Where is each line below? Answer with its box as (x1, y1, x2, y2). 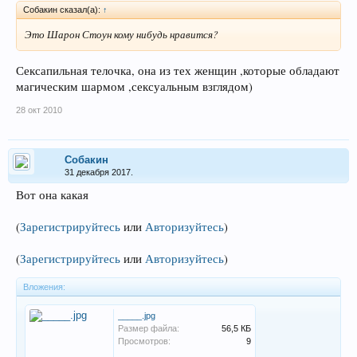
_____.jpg (118, 310, 155, 320)
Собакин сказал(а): (23, 5, 103, 15)
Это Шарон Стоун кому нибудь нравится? (25, 27, 218, 42)
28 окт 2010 (16, 104, 62, 115)
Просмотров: (118, 335, 171, 346)
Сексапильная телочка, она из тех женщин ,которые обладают (16, 62, 339, 78)
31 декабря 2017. (65, 167, 133, 177)
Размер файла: (118, 323, 179, 333)
